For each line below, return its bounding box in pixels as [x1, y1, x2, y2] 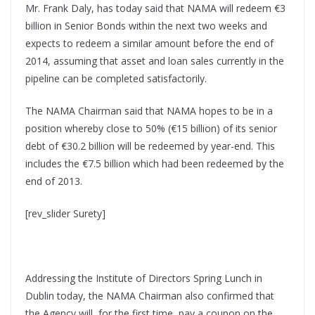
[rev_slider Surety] [25, 207, 105, 221]
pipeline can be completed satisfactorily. [25, 72, 207, 86]
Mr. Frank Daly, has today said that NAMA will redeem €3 [25, 1, 285, 15]
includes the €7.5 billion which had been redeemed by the [25, 157, 284, 171]
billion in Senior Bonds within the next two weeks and [25, 19, 267, 33]
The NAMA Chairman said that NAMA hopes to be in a [25, 104, 273, 118]
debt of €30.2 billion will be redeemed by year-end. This [25, 139, 275, 153]
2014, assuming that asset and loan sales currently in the [25, 54, 284, 68]
